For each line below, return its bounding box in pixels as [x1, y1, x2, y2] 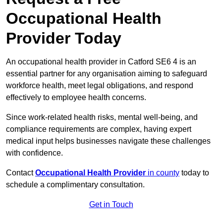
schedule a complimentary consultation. [6, 180, 145, 189]
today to [179, 168, 209, 177]
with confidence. [6, 149, 63, 158]
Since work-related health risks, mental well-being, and [6, 113, 198, 122]
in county [146, 168, 179, 177]
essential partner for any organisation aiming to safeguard [6, 69, 207, 78]
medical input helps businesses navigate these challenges [6, 137, 211, 146]
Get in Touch [89, 200, 133, 209]
